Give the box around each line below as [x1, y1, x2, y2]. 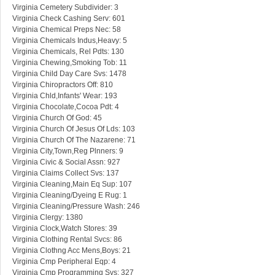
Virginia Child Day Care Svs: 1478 [12, 69, 126, 79]
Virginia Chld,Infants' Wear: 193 [12, 91, 117, 101]
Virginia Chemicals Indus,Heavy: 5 [12, 36, 127, 45]
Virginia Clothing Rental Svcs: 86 [12, 235, 122, 244]
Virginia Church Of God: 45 [12, 114, 102, 123]
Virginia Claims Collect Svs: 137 [12, 169, 119, 178]
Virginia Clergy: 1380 [12, 213, 83, 222]
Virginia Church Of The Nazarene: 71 [12, 136, 136, 145]
